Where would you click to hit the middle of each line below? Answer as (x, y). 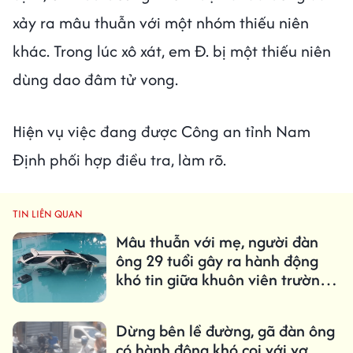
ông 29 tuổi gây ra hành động (217, 261)
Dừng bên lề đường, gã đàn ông (225, 331)
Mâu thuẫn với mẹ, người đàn (217, 242)
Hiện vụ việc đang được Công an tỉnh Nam (162, 132)
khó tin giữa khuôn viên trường (222, 280)
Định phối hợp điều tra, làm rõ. (119, 160)
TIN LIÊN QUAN (48, 214)
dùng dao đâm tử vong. (97, 80)
